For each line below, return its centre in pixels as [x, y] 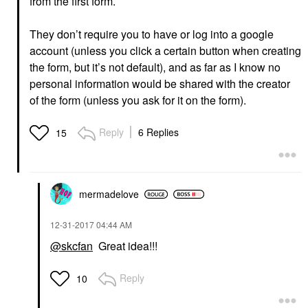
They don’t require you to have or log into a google [152, 34]
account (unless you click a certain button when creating [165, 51]
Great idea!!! [125, 246]
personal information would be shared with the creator [160, 84]
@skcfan [71, 246]
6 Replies [158, 132]
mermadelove [109, 194]
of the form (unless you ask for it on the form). [138, 100]
